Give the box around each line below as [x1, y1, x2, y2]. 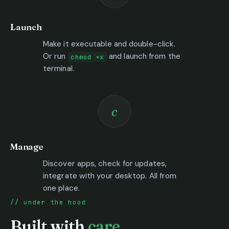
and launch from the [107, 51, 180, 62]
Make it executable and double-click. [43, 39, 176, 50]
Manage [10, 142, 43, 152]
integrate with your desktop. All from [43, 171, 177, 181]
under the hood [24, 198, 86, 207]
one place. [43, 183, 80, 194]
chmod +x [71, 52, 104, 61]
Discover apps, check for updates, [43, 158, 167, 169]
